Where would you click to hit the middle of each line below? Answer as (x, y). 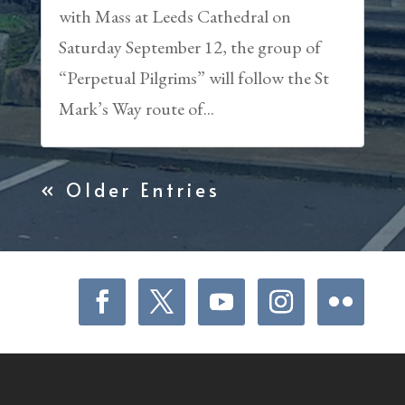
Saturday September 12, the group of (189, 47)
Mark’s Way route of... (136, 109)
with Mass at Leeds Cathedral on (174, 17)
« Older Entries (130, 190)
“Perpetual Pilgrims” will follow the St (193, 78)
